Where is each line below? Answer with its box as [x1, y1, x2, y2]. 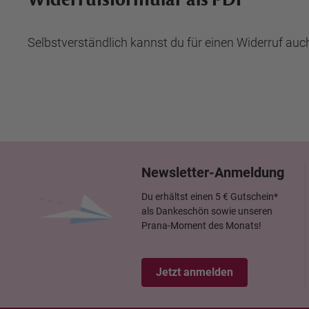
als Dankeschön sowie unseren [141, 206, 272, 217]
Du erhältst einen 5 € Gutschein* [141, 191, 278, 202]
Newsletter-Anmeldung [141, 164, 284, 181]
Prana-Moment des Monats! [141, 220, 261, 231]
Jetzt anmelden [156, 266, 233, 279]
